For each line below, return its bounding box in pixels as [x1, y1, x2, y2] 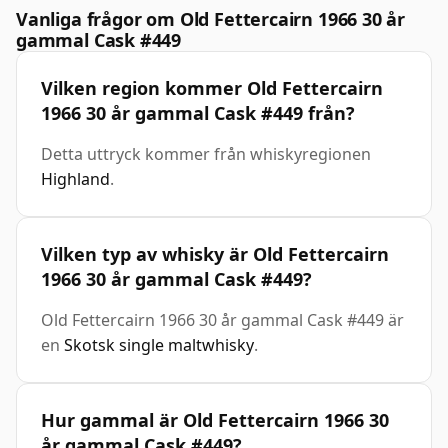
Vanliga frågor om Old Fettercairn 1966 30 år [16, 7, 406, 32]
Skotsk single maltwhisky [64, 334, 254, 357]
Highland [41, 168, 110, 191]
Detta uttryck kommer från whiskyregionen [41, 143, 371, 166]
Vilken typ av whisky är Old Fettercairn [41, 242, 389, 267]
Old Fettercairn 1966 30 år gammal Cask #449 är [41, 309, 404, 332]
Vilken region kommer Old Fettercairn [41, 76, 383, 101]
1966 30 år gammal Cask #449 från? [41, 101, 355, 126]
